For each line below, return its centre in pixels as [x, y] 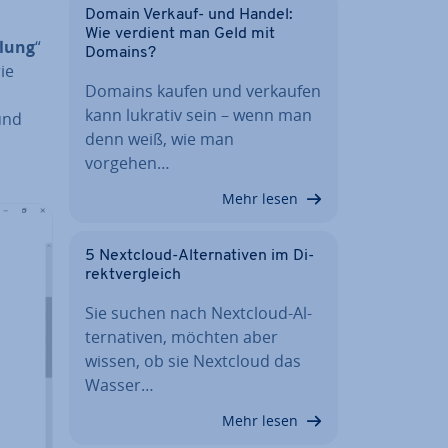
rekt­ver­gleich [133, 274]
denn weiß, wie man [159, 138]
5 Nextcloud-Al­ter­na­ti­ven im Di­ [199, 255]
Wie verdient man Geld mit [180, 33]
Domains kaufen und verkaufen [203, 90]
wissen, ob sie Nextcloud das [193, 360]
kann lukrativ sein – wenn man [198, 114]
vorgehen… [127, 162]
